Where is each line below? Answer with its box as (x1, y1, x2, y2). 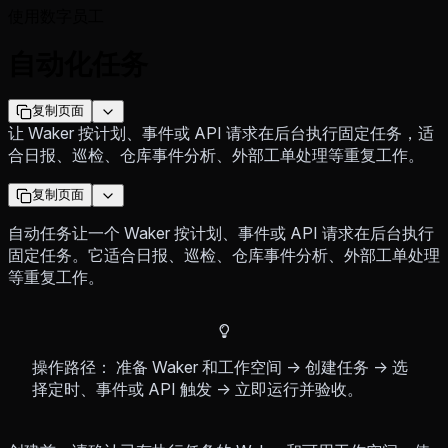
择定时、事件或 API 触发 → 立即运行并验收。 (32, 379, 363, 400)
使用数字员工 (8, 5, 104, 26)
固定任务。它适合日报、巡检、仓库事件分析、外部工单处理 (8, 245, 440, 266)
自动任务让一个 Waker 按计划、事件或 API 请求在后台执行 (8, 223, 434, 244)
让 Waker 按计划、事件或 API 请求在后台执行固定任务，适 (8, 123, 434, 144)
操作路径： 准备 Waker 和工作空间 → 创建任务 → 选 (32, 357, 408, 378)
